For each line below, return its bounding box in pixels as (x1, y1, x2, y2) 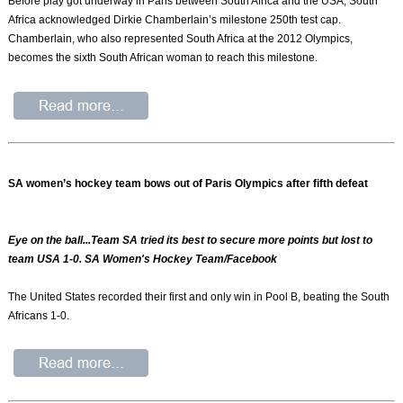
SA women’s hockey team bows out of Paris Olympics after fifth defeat (8, 177, 369, 191)
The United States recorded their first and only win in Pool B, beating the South (8, 291, 390, 304)
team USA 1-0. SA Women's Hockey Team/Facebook (8, 253, 278, 266)
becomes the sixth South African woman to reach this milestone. (8, 51, 318, 65)
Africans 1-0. (8, 309, 70, 323)
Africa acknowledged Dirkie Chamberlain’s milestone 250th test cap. (8, 13, 342, 27)
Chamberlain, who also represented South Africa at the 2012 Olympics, (8, 32, 354, 46)
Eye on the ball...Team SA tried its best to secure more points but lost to (8, 234, 373, 247)
